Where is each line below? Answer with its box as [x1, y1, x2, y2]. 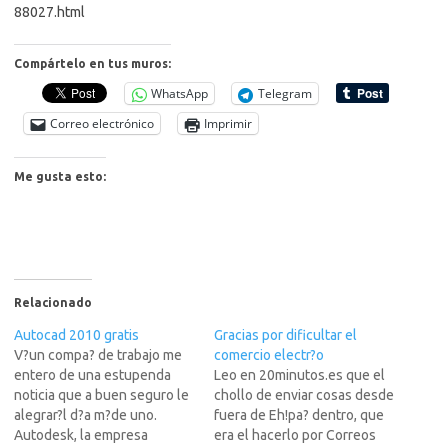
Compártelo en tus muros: [14, 57, 171, 70]
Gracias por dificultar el [214, 327, 357, 343]
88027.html [14, 4, 85, 20]
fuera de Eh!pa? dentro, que [214, 407, 384, 423]
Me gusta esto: [14, 170, 106, 183]
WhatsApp [151, 85, 208, 102]
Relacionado [14, 296, 92, 309]
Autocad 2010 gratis [14, 327, 139, 343]
